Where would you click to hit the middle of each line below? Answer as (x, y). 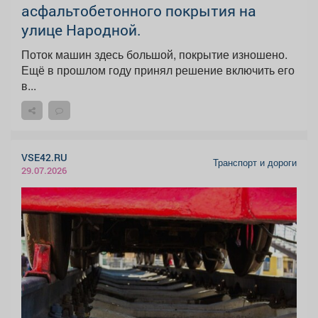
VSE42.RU (44, 158)
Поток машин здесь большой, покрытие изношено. (154, 55)
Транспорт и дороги (255, 163)
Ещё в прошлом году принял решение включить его (158, 70)
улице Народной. (81, 30)
